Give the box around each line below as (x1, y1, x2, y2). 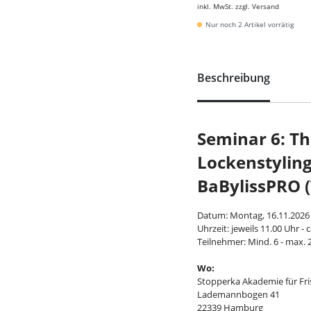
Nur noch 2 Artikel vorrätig (205, 19, 294, 29)
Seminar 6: (197, 127, 289, 150)
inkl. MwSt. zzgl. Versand (197, 1, 279, 11)
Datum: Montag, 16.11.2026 (197, 209, 310, 221)
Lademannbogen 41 (197, 288, 280, 301)
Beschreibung (197, 70, 270, 85)
